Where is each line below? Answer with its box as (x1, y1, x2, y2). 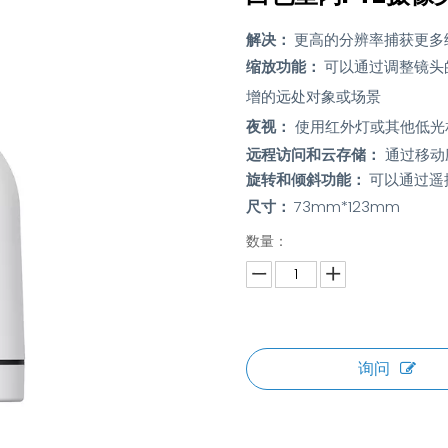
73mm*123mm (293, 196, 400, 217)
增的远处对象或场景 (245, 86, 381, 107)
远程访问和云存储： (245, 144, 381, 165)
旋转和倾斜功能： (245, 169, 369, 190)
